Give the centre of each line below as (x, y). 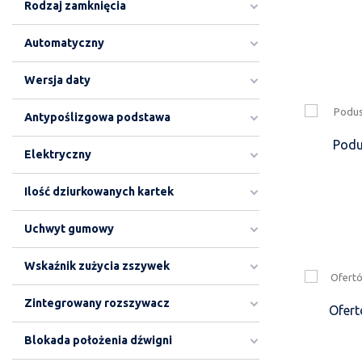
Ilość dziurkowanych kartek (99, 192)
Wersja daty (57, 80)
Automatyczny (64, 43)
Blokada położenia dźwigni (98, 340)
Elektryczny (58, 154)
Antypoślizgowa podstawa (97, 117)
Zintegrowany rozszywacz (97, 303)
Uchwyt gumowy (69, 229)
